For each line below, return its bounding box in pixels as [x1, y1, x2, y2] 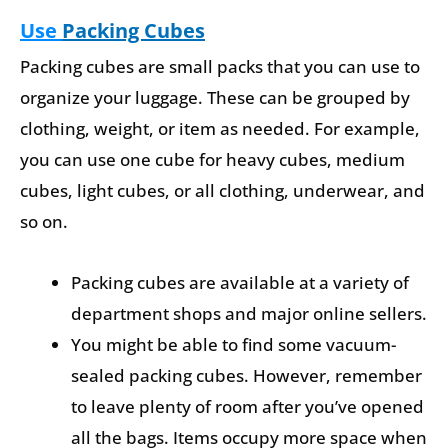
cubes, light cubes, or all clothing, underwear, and [20, 179, 425, 203]
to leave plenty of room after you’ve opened [71, 394, 424, 418]
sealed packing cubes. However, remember [71, 363, 422, 387]
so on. [20, 210, 68, 234]
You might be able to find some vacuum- [71, 332, 396, 356]
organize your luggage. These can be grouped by [20, 86, 410, 110]
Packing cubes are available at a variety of [71, 270, 409, 294]
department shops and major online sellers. [71, 301, 427, 325]
